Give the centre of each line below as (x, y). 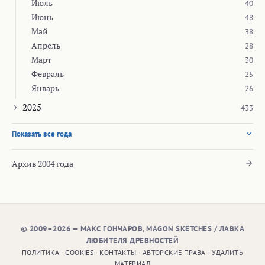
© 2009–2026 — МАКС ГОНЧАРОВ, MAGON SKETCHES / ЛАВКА (132, 228)
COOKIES (80, 252)
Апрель (46, 45)
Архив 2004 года (43, 163)
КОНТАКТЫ (118, 252)
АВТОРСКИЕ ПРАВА (174, 252)
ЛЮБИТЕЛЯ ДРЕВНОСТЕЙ (132, 240)
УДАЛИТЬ (227, 252)
